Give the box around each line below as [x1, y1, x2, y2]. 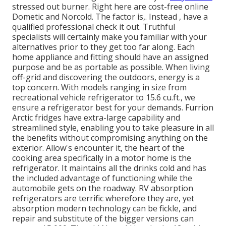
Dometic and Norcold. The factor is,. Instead [12, 11, 179, 22]
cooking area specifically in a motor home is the [12, 152, 191, 163]
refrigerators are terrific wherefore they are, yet [12, 192, 194, 204]
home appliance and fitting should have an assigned [12, 51, 208, 63]
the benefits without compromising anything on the [12, 132, 208, 143]
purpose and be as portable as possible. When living [12, 61, 210, 73]
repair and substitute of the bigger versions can [12, 212, 194, 224]
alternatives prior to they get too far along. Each [12, 41, 195, 52]
